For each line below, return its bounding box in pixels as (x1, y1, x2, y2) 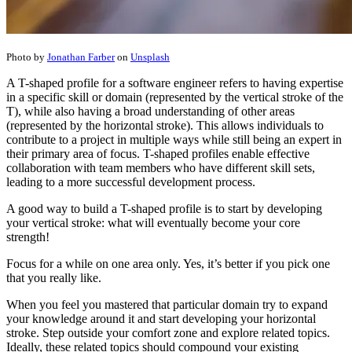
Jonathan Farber (47, 51, 115, 64)
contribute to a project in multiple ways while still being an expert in (6, 133, 342, 147)
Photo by (6, 51, 47, 64)
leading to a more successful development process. (6, 175, 255, 189)
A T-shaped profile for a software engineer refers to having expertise (6, 76, 343, 90)
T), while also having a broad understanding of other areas (6, 104, 295, 119)
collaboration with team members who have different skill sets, (6, 161, 315, 175)
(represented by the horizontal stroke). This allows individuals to (6, 119, 324, 133)
